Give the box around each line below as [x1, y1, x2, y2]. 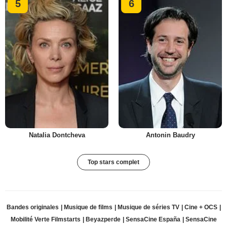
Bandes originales [6, 203, 59, 211]
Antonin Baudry [145, 131, 195, 139]
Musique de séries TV [117, 203, 179, 211]
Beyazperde [85, 215, 121, 223]
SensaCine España [125, 215, 180, 223]
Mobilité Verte [10, 215, 50, 223]
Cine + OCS [184, 203, 217, 211]
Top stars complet [88, 158, 139, 166]
